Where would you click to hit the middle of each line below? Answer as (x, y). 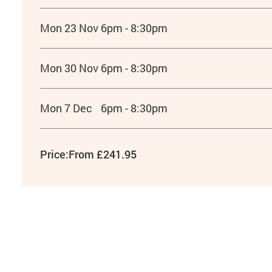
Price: (54, 154)
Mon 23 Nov (69, 28)
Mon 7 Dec (66, 108)
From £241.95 (102, 154)
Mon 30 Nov (69, 68)
